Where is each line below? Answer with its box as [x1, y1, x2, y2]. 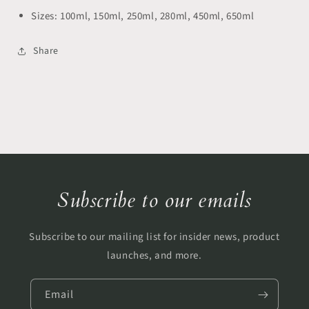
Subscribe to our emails [57, 186, 252, 215]
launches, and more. [107, 248, 202, 263]
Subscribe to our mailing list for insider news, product [29, 229, 280, 244]
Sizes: [31, 8, 61, 23]
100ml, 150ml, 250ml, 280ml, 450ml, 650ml [60, 8, 255, 23]
